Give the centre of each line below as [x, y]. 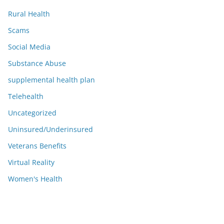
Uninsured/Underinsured [50, 129]
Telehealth [26, 96]
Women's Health [35, 179]
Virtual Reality [31, 162]
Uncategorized [32, 113]
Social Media [29, 47]
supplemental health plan [51, 80]
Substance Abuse [37, 63]
